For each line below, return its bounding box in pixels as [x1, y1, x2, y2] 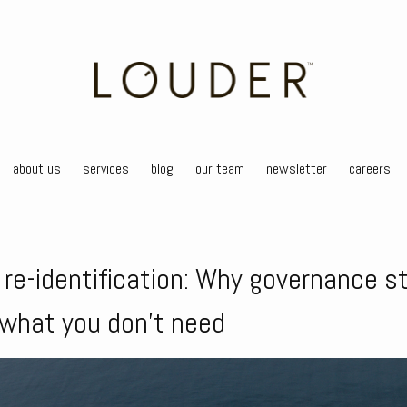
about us [12, 159, 61, 178]
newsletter [265, 159, 327, 178]
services [82, 159, 129, 178]
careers [348, 159, 391, 178]
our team [194, 159, 244, 178]
